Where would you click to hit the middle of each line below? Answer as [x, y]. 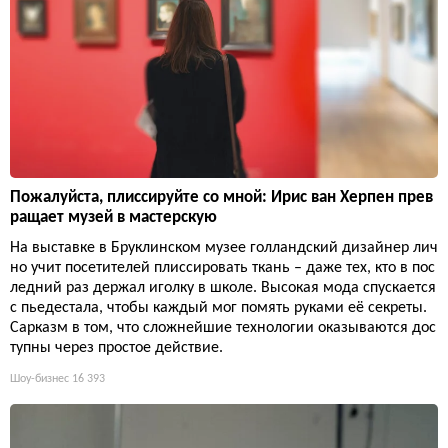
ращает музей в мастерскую [113, 217]
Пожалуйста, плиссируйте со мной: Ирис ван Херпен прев [221, 197]
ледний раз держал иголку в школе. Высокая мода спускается [223, 287]
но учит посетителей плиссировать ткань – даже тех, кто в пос [222, 267]
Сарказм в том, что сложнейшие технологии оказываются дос [223, 327]
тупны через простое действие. [116, 347]
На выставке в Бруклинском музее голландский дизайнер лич [224, 247]
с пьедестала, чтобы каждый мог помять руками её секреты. [218, 307]
